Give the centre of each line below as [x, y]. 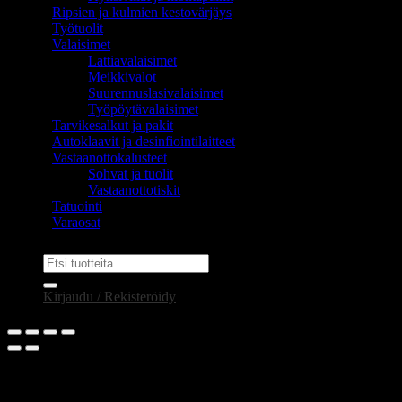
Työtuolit [78, 28]
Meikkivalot [122, 76]
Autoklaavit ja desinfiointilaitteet [144, 141]
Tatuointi [77, 205]
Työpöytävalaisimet [143, 109]
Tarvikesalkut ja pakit [113, 125]
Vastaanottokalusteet [109, 157]
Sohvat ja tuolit [131, 173]
